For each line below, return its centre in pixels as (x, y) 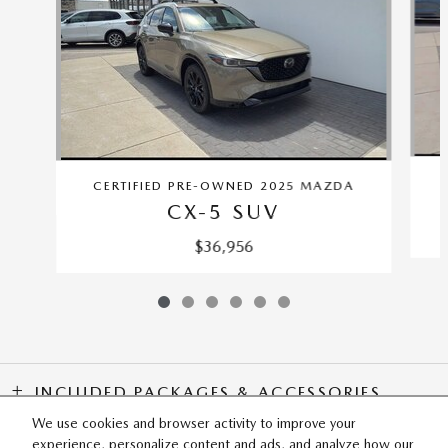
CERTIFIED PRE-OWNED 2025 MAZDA (224, 186)
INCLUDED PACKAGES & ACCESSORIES (208, 392)
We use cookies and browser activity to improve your (194, 422)
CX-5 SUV (224, 212)
